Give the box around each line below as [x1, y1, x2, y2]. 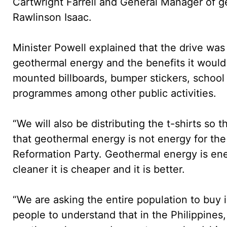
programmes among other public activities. [13, 87, 216, 99]
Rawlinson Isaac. [13, 11, 92, 23]
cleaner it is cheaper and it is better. [13, 163, 185, 175]
